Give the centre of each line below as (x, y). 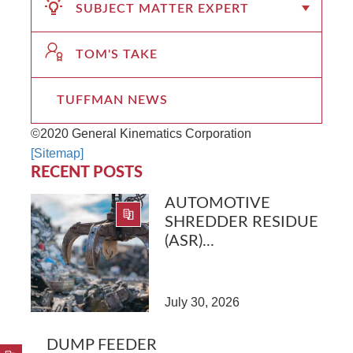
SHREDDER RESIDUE (242, 222)
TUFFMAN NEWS (112, 100)
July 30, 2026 (202, 302)
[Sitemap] (57, 153)
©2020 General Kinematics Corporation (141, 133)
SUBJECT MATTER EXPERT (162, 8)
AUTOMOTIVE (217, 203)
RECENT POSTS (87, 172)
